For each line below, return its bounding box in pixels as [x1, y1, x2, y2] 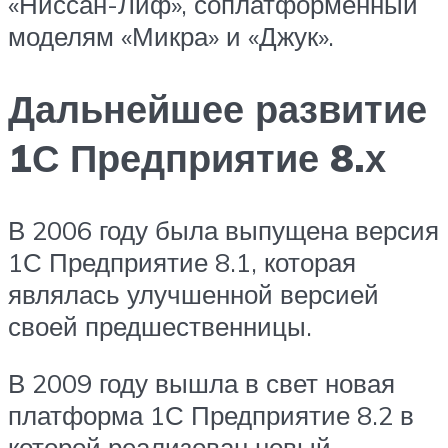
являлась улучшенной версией [8, 277, 379, 310]
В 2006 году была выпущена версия [8, 213, 439, 246]
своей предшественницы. [8, 309, 312, 342]
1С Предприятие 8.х [8, 132, 386, 182]
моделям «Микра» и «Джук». [8, 19, 334, 52]
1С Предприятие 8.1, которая [8, 245, 356, 278]
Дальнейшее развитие [8, 83, 427, 133]
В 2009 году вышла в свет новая [8, 367, 395, 400]
